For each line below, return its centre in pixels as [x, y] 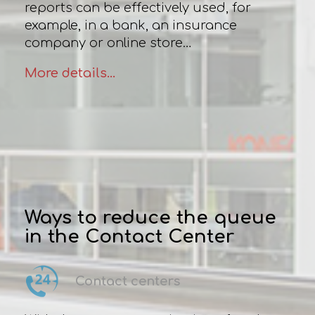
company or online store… [108, 43]
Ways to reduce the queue [150, 218]
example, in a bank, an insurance [130, 25]
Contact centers [127, 281]
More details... [70, 73]
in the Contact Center [129, 237]
